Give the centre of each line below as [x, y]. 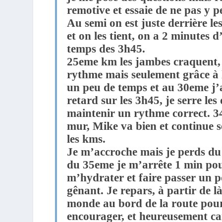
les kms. [88, 139]
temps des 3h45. [108, 49]
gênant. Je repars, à [116, 190]
